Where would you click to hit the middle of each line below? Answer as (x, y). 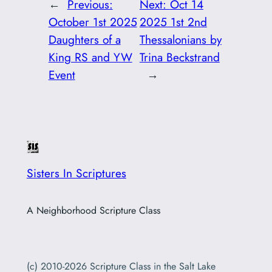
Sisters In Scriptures (76, 173)
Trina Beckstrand (179, 57)
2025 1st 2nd (173, 22)
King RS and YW (90, 57)
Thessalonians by (180, 39)
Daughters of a (84, 39)
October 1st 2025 (93, 22)
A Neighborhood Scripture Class (93, 211)
